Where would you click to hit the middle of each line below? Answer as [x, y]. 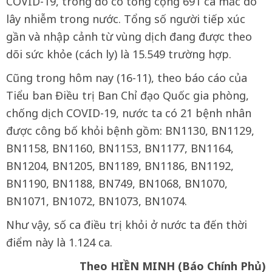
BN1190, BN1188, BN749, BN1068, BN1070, [117, 184]
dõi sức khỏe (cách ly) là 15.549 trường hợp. [119, 54]
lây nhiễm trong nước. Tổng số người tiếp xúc [126, 19]
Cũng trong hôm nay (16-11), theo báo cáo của [127, 78]
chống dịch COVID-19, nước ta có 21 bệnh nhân [129, 113]
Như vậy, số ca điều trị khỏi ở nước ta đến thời [127, 225]
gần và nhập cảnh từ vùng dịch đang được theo [129, 37]
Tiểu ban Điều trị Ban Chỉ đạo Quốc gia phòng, [127, 96]
